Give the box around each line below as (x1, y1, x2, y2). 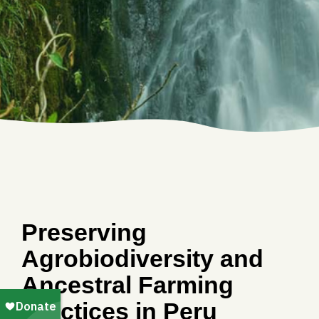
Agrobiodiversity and (21, 245, 263, 273)
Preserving (21, 219, 147, 246)
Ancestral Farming (21, 271, 234, 299)
